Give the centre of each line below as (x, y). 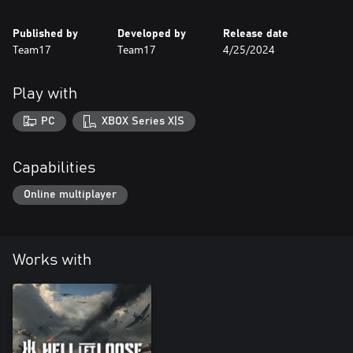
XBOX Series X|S (143, 121)
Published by (45, 34)
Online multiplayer (70, 195)
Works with (52, 260)
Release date (255, 34)
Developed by (152, 34)
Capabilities (54, 167)
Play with (45, 94)
